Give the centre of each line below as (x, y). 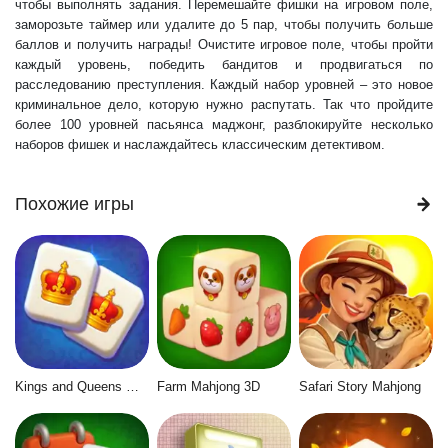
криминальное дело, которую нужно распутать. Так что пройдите (224, 104)
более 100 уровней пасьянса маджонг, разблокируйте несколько (224, 124)
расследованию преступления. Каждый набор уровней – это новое (224, 84)
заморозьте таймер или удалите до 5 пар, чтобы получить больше (224, 24)
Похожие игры (74, 204)
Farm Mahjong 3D (208, 387)
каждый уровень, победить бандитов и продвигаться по (224, 64)
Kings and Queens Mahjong (132, 387)
